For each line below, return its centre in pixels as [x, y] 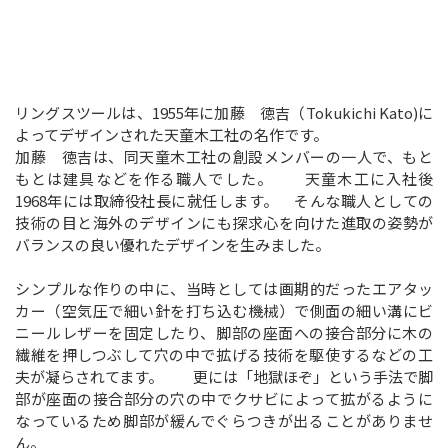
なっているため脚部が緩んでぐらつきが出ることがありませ [224, 420]
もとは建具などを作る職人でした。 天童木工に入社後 [224, 178]
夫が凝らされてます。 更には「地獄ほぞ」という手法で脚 [224, 376]
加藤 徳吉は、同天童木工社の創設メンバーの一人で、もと [224, 156]
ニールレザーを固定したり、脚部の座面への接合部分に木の [224, 332]
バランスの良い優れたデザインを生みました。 [172, 244]
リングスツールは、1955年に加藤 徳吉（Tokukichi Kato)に [224, 112]
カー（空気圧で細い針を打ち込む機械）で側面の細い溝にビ [224, 310]
